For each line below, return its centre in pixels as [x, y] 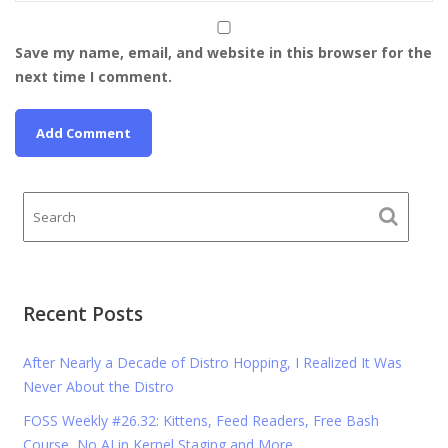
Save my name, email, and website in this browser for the [223, 53]
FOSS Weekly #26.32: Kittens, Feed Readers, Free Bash [200, 421]
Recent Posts [82, 314]
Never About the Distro [98, 387]
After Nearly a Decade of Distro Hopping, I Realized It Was [212, 363]
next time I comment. [93, 77]
